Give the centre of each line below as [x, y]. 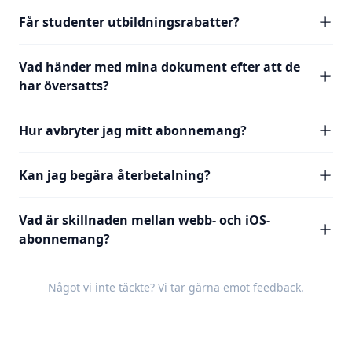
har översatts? [64, 86]
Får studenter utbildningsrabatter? [129, 22]
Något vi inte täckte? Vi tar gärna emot [150, 287]
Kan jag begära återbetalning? [115, 175]
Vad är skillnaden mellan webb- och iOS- [145, 220]
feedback [277, 287]
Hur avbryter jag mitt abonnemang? [133, 130]
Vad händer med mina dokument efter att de [159, 67]
